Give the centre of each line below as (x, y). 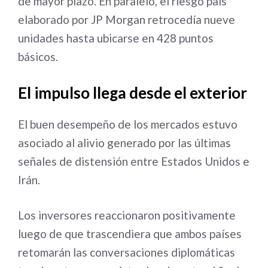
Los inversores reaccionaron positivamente (127, 215)
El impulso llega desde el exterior (133, 92)
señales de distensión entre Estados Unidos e (134, 161)
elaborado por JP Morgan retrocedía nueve (127, 19)
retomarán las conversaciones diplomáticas (127, 252)
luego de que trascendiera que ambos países (130, 234)
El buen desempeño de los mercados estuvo (128, 124)
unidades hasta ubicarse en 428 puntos (116, 38)
